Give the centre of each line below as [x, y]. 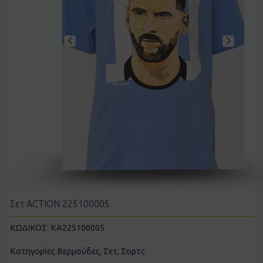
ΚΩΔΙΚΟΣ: [30, 228]
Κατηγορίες [32, 252]
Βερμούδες [78, 252]
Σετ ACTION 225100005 [60, 203]
